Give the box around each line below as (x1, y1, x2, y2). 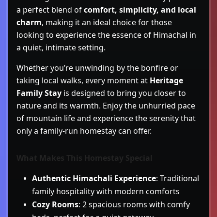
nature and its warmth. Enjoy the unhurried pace (16, 100, 195, 111)
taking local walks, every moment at (16, 75, 150, 86)
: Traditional (156, 172, 199, 184)
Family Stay (16, 87, 62, 98)
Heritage (150, 75, 183, 86)
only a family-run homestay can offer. (16, 125, 152, 136)
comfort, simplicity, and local (84, 4, 196, 15)
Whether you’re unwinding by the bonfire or (16, 62, 178, 73)
